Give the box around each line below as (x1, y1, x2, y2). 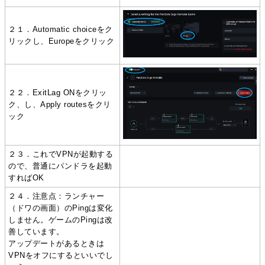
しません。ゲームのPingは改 (8, 215, 113, 225)
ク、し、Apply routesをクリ (8, 100, 111, 109)
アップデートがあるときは (8, 239, 105, 248)
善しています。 (8, 227, 64, 237)
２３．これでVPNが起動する (8, 150, 114, 159)
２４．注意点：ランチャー (8, 192, 105, 201)
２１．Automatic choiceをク (8, 25, 113, 34)
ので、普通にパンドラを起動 (8, 161, 112, 171)
